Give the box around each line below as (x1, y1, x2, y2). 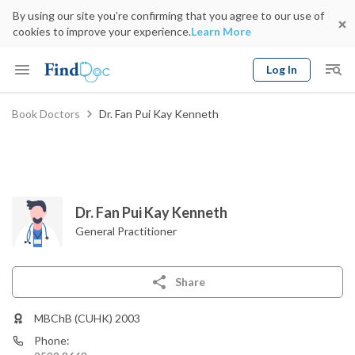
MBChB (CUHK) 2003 (34, 311, 140, 325)
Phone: (34, 334, 70, 347)
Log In (266, 63, 297, 76)
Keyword (6, 100, 55, 115)
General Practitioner (75, 223, 177, 238)
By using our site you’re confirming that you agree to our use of (13, 9, 324, 22)
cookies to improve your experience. (13, 25, 191, 38)
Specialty (13, 143, 58, 157)
